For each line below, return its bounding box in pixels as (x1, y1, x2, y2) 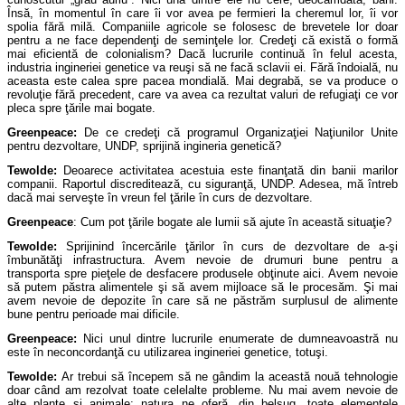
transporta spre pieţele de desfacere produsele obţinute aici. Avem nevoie (7, 267, 398, 280)
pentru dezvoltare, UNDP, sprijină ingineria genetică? (7, 139, 281, 153)
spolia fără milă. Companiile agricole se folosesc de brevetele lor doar (7, 20, 398, 33)
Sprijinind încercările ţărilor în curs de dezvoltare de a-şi (65, 240, 399, 253)
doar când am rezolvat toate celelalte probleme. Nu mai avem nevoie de (7, 383, 398, 397)
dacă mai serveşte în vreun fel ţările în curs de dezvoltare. (7, 191, 313, 204)
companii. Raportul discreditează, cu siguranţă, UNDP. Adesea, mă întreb (7, 177, 398, 191)
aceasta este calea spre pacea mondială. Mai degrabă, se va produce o (7, 74, 398, 88)
